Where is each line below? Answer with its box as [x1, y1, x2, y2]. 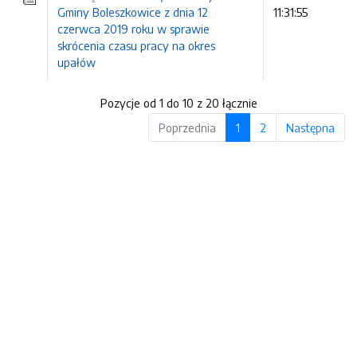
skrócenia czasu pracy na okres [57, 38, 215, 53]
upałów [57, 55, 96, 69]
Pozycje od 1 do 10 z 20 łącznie [100, 96, 257, 111]
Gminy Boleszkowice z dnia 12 [57, 5, 208, 19]
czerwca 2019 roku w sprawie [57, 22, 210, 36]
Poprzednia [159, 120, 216, 135]
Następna [286, 120, 335, 135]
